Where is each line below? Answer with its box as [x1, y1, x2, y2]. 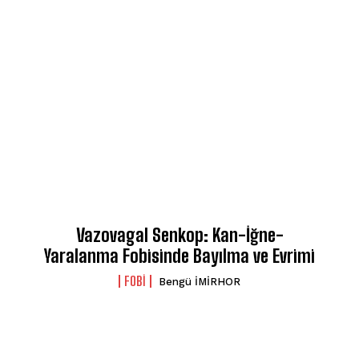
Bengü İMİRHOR [159, 275, 240, 288]
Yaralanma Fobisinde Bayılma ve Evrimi [44, 244, 315, 267]
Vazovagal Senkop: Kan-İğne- [75, 224, 284, 246]
